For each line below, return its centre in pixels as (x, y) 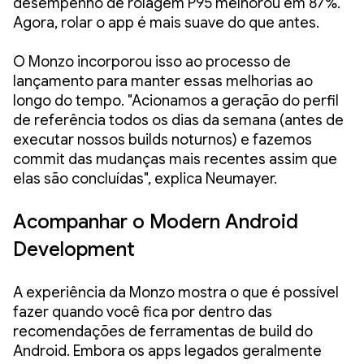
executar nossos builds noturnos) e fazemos (162, 139)
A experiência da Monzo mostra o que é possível (176, 292)
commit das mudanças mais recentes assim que (175, 159)
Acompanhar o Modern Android (156, 221)
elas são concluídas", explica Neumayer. (145, 178)
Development (74, 249)
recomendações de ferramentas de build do (163, 331)
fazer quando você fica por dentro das (143, 312)
